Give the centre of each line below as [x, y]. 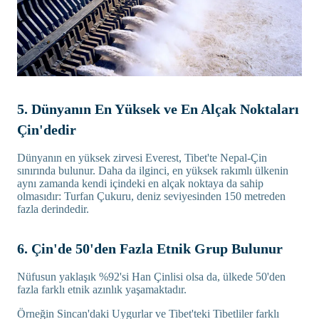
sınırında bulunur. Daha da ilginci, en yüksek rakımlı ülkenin [153, 171]
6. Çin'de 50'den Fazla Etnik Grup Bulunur [150, 249]
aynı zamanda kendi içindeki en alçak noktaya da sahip [140, 184]
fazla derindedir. [53, 209]
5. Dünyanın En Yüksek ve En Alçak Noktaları [158, 109]
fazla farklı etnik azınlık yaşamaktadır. [102, 290]
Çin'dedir [47, 130]
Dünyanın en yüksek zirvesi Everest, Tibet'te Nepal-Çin [142, 158]
